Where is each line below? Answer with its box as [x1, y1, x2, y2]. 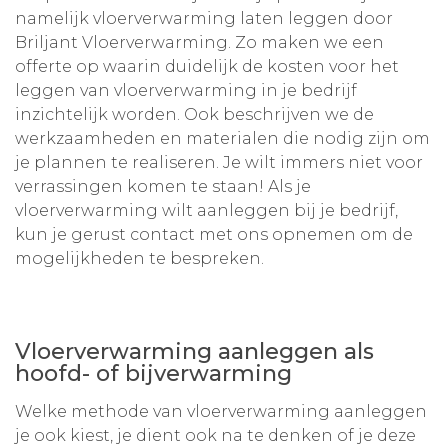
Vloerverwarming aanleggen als [15, 338, 374, 365]
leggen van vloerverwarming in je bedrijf [15, 81, 357, 100]
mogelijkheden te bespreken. [15, 249, 264, 268]
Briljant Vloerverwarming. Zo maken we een [15, 33, 384, 52]
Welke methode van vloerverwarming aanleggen [15, 402, 427, 421]
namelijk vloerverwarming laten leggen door [15, 9, 393, 28]
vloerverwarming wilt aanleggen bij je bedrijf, [15, 201, 398, 220]
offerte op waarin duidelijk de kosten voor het [15, 57, 399, 76]
